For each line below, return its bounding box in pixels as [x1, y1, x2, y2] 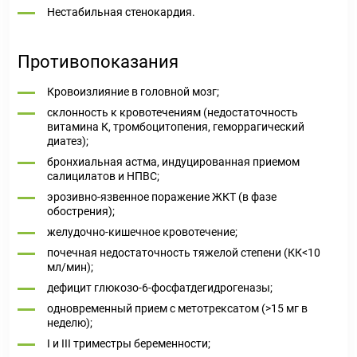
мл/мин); [47, 261, 93, 273]
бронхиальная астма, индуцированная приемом [47, 155, 300, 168]
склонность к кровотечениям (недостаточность [47, 106, 298, 119]
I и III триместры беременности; [47, 337, 210, 350]
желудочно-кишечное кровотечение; [47, 226, 237, 238]
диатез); [47, 135, 88, 147]
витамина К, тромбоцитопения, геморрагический [47, 120, 304, 133]
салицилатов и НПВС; [47, 170, 159, 182]
